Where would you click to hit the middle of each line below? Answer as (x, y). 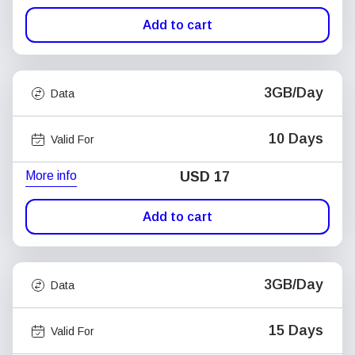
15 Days (296, 330)
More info (51, 175)
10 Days (296, 139)
